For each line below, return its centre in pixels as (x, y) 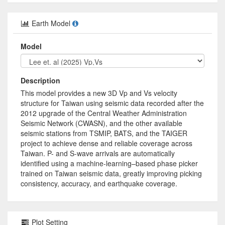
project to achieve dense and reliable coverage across (106, 143)
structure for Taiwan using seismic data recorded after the (112, 103)
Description (40, 80)
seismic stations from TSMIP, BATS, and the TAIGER (104, 133)
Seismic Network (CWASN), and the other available (101, 123)
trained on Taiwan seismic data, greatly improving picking (111, 173)
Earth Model (51, 23)
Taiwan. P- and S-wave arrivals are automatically (98, 153)
